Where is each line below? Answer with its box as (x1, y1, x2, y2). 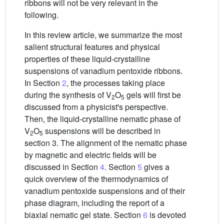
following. (24, 8, 58, 20)
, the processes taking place (66, 76, 165, 88)
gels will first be (124, 88, 181, 100)
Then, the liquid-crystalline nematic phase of (24, 112, 180, 124)
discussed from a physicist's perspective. (24, 100, 168, 112)
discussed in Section (24, 160, 100, 172)
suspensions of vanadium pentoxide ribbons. (24, 64, 182, 76)
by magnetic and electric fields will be (24, 148, 156, 160)
